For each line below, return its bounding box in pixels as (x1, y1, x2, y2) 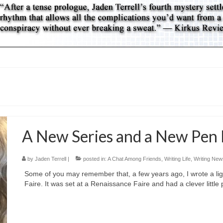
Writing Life (164, 155, 191, 162)
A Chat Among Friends (108, 155, 162, 162)
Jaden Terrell (35, 155, 67, 162)
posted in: (82, 155, 108, 162)
